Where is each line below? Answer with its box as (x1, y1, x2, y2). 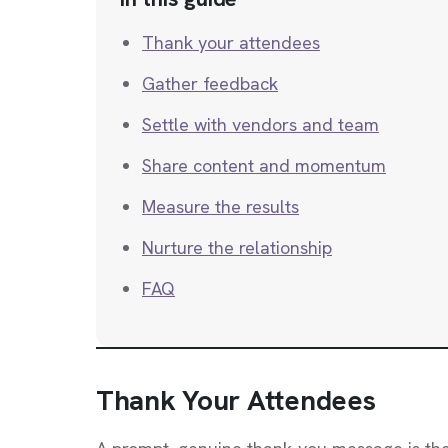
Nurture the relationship (142, 236, 332, 259)
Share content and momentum (142, 154, 386, 177)
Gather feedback (142, 72, 278, 95)
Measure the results (142, 195, 299, 218)
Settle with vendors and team (142, 113, 379, 136)
